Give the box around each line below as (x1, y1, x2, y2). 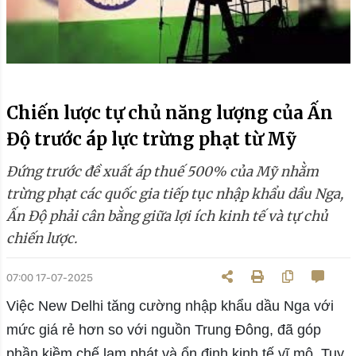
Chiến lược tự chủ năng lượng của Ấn (6, 102, 333, 125)
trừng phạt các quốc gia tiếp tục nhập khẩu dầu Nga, (6, 185, 343, 203)
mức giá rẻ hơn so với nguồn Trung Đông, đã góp (6, 322, 321, 339)
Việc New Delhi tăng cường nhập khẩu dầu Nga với (6, 298, 334, 315)
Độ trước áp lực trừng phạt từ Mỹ (6, 128, 296, 151)
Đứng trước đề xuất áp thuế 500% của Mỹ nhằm (6, 163, 319, 181)
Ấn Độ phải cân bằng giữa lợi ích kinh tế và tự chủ (6, 207, 328, 226)
